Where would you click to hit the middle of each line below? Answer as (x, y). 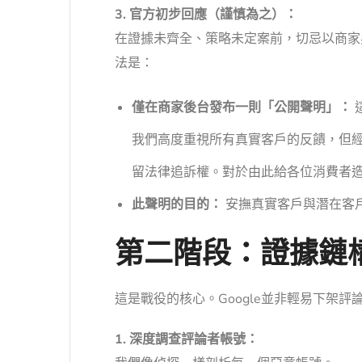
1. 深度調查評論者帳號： (187, 340)
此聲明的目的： (177, 205)
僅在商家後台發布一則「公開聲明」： (241, 108)
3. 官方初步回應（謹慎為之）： (206, 15)
